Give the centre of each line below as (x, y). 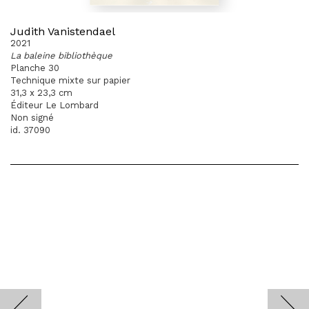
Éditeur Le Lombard (54, 105)
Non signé (32, 118)
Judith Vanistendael (63, 31)
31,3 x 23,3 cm (41, 93)
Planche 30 (35, 68)
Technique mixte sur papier (70, 80)
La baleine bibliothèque (61, 56)
